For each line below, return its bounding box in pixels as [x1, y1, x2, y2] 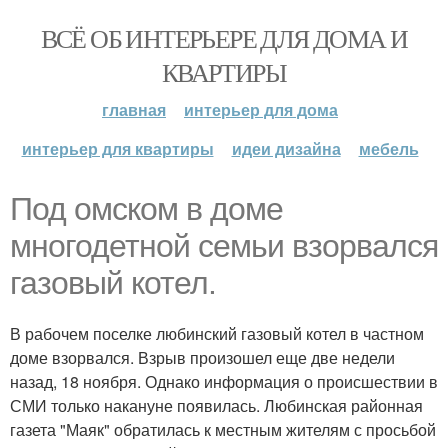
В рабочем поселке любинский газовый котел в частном [10, 322, 424, 345]
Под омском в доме [10, 191, 283, 227]
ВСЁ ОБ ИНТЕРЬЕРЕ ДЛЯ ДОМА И [40, 21, 408, 55]
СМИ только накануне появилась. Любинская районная [10, 394, 423, 417]
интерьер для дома [184, 98, 338, 121]
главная [102, 98, 166, 121]
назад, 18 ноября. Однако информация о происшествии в [10, 370, 438, 393]
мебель [358, 137, 419, 160]
